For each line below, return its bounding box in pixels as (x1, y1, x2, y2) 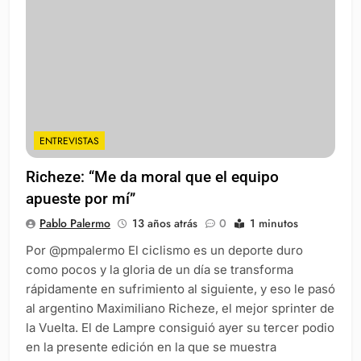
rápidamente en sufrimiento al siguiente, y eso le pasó (26, 280, 335, 297)
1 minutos (250, 214, 298, 231)
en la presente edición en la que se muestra (26, 338, 276, 355)
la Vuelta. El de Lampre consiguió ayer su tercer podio (26, 319, 334, 335)
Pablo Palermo (39, 214, 110, 231)
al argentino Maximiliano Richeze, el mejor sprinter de (26, 300, 334, 316)
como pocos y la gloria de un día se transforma (26, 261, 293, 277)
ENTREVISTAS (39, 133, 99, 148)
